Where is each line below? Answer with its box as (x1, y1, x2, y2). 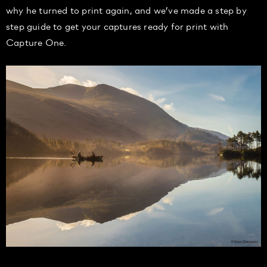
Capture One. (6, 35, 67, 49)
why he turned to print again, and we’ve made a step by (6, 3, 247, 17)
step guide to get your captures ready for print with (6, 19, 229, 33)
